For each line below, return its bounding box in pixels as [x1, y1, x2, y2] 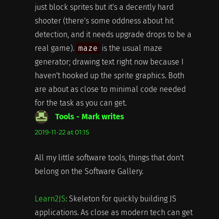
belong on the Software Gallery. [34, 167, 143, 176]
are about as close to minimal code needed [34, 85, 186, 94]
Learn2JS [34, 194, 66, 204]
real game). [34, 44, 76, 53]
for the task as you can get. [34, 98, 127, 108]
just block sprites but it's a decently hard [34, 2, 174, 12]
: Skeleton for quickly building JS [65, 194, 176, 204]
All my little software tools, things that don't [34, 153, 184, 163]
